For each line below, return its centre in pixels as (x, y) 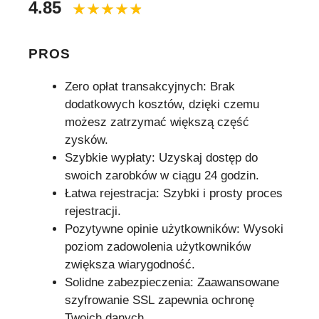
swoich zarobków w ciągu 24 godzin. (162, 176)
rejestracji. (93, 211)
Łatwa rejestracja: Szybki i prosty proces (174, 194)
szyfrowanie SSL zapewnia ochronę (159, 300)
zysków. (87, 140)
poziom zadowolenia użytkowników (158, 247)
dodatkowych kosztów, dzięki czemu (162, 105)
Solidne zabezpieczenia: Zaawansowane (172, 283)
